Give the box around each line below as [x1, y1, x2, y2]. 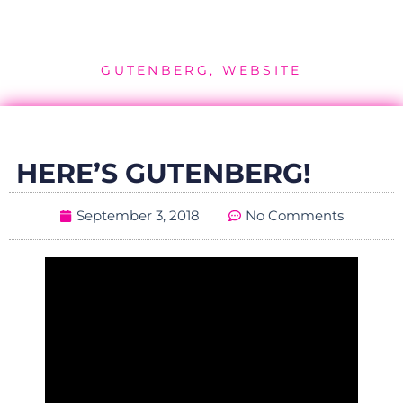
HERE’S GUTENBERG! [16, 157, 311, 190]
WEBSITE [221, 62, 302, 78]
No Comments [246, 207, 344, 224]
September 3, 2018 [76, 207, 200, 224]
